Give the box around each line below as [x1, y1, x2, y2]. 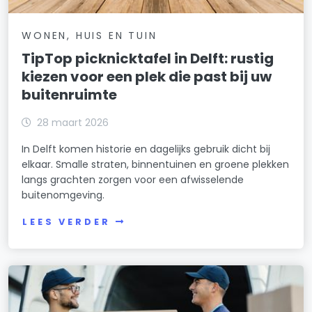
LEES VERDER [22, 215, 111, 228]
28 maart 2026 [37, 116, 109, 130]
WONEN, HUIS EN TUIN [22, 29, 157, 43]
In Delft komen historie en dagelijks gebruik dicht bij [22, 142, 271, 157]
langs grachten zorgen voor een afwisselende [22, 173, 244, 187]
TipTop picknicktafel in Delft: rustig [22, 49, 274, 69]
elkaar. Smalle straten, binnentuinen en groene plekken [22, 157, 290, 172]
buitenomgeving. [22, 188, 105, 203]
